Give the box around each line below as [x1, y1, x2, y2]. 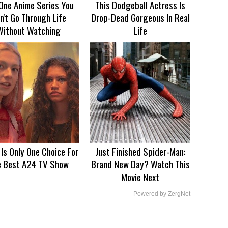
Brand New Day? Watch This [91, 157, 190, 172]
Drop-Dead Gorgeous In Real [91, 10, 190, 25]
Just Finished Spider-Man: [95, 144, 186, 159]
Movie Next [121, 169, 160, 184]
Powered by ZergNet [133, 190, 190, 198]
